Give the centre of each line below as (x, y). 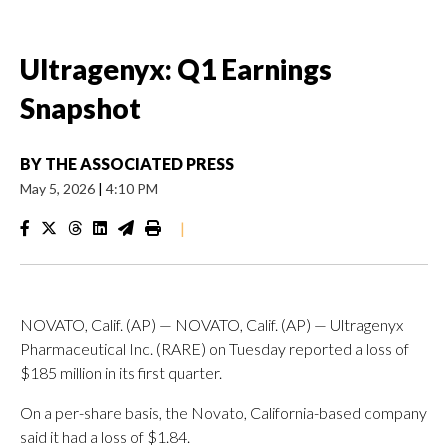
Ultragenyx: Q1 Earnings (176, 69)
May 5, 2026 (59, 188)
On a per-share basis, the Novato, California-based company (223, 412)
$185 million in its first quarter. (121, 372)
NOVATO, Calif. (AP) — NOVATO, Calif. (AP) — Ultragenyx (211, 324)
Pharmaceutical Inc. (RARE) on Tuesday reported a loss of (214, 348)
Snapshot (80, 108)
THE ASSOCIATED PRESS (139, 163)
